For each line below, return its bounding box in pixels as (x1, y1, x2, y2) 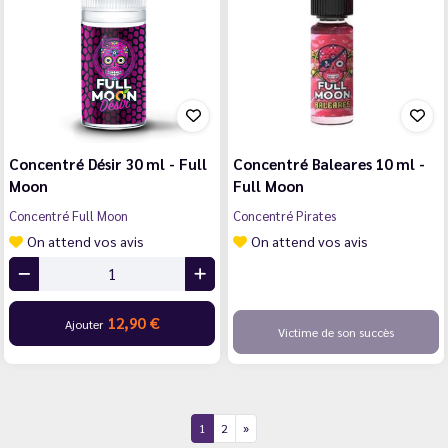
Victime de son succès (278, 323, 394, 340)
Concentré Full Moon (9, 206, 128, 224)
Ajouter (64, 315, 106, 332)
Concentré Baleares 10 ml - (233, 153, 425, 173)
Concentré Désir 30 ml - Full (9, 153, 207, 173)
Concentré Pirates (233, 206, 336, 224)
